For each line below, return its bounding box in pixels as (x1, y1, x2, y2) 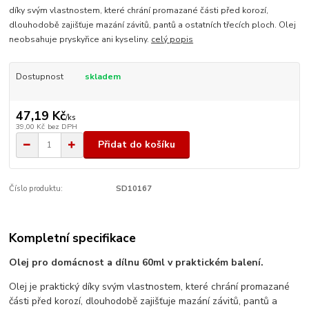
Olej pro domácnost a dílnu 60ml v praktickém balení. (9, 256, 264, 270)
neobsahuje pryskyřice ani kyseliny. (9, 34, 152, 46)
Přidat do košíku (98, 138, 175, 152)
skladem (84, 71, 121, 83)
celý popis (151, 34, 194, 46)
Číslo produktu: (9, 183, 63, 195)
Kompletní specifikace (9, 229, 137, 246)
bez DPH (47, 121, 77, 132)
